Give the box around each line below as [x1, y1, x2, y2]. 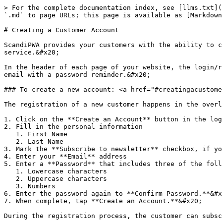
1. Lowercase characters [4, 167, 16, 175]
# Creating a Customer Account [4, 26, 119, 34]
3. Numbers [4, 182, 16, 190]
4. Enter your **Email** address [4, 153, 127, 160]
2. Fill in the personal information [4, 123, 143, 130]
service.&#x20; [4, 49, 59, 56]
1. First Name [4, 130, 16, 138]
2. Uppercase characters [4, 175, 16, 182]
